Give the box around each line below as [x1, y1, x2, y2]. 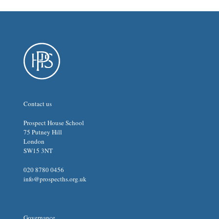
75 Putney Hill [23, 128, 62, 137]
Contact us [23, 99, 52, 109]
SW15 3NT [23, 146, 53, 155]
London [23, 137, 44, 146]
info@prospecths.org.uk [23, 175, 87, 184]
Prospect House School [23, 118, 84, 128]
